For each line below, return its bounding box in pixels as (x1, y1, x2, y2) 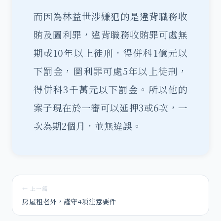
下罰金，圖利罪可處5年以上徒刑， (34, 65, 187, 77)
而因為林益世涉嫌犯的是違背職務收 (34, 10, 187, 23)
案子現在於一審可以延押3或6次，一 (34, 101, 187, 114)
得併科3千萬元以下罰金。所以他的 (34, 83, 187, 96)
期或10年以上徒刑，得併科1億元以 (34, 46, 187, 59)
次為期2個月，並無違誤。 (34, 119, 142, 132)
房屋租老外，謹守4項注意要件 (22, 196, 116, 206)
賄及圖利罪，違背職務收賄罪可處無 (34, 28, 187, 41)
